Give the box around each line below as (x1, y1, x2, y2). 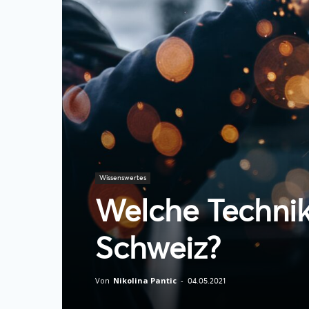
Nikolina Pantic (113, 275, 177, 286)
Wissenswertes (99, 172, 146, 182)
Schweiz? (95, 226, 221, 267)
